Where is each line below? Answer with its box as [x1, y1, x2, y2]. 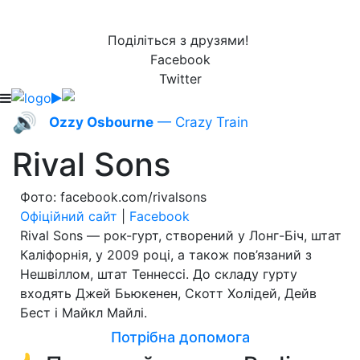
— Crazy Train [153, 114, 248, 130]
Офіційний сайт [20, 208, 117, 224]
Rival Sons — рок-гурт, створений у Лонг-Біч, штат [20, 227, 342, 243]
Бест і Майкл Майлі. [20, 305, 147, 321]
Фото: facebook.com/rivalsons [20, 189, 207, 205]
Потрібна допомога [110, 329, 250, 346]
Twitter [158, 71, 202, 87]
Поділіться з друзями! [108, 32, 252, 48]
